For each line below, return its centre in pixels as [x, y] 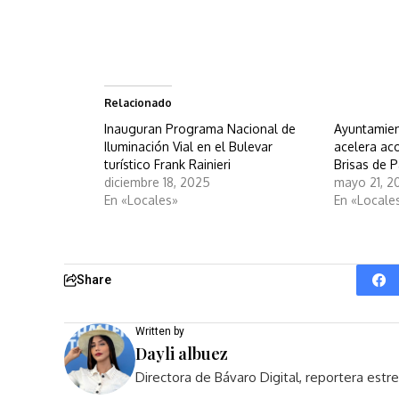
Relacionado [138, 103]
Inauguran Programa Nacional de [200, 129]
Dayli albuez [182, 354]
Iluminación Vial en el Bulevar [188, 147]
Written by [160, 332]
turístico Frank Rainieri [167, 165]
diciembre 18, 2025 [157, 183]
